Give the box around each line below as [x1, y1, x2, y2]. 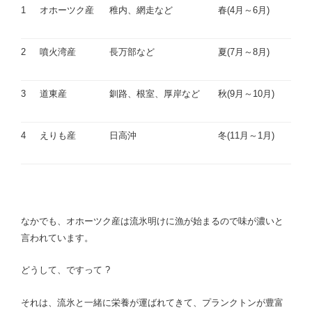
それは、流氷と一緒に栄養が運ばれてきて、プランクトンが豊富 [21, 297, 283, 308]
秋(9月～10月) [218, 88, 274, 99]
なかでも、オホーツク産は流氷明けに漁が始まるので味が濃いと [21, 215, 283, 226]
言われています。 [21, 232, 93, 243]
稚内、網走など [109, 4, 173, 15]
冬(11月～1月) [218, 130, 274, 141]
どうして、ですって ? [21, 265, 110, 275]
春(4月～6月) [218, 4, 270, 15]
